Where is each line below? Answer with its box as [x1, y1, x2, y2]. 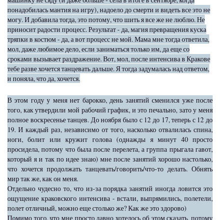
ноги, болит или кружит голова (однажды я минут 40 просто [7, 135, 213, 144]
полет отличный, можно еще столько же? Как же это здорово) [7, 203, 187, 213]
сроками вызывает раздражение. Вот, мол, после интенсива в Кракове [7, 54, 210, 63]
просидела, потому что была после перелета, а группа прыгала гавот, [7, 144, 213, 154]
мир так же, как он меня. [7, 174, 78, 183]
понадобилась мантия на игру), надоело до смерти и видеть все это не [7, 5, 210, 14]
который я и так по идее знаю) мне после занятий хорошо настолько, [7, 154, 213, 164]
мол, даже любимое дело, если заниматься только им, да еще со [7, 44, 190, 54]
